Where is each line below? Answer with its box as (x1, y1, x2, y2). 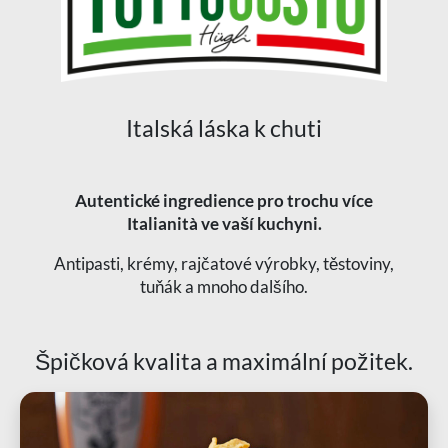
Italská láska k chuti (126, 114, 322, 143)
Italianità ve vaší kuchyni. (126, 213, 322, 235)
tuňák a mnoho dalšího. (140, 276, 308, 298)
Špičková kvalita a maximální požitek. (35, 347, 413, 376)
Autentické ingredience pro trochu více (75, 190, 373, 212)
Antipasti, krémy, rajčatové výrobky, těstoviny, (54, 253, 394, 275)
